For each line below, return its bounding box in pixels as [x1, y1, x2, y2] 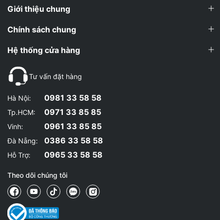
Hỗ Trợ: [7, 150, 30, 159]
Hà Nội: [7, 93, 31, 102]
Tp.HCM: [7, 108, 35, 116]
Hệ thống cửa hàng [7, 45, 80, 55]
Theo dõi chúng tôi [7, 171, 67, 180]
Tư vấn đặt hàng [29, 72, 82, 81]
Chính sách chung [7, 25, 76, 35]
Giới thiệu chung [7, 4, 70, 14]
